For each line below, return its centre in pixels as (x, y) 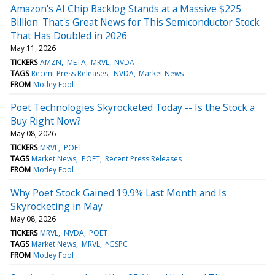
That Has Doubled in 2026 (69, 35)
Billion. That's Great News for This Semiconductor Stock (135, 22)
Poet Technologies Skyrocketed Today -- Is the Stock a (133, 107)
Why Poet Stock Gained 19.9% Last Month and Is (118, 192)
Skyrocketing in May (56, 206)
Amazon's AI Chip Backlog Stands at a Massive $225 (126, 8)
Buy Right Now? (46, 121)
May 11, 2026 (33, 48)
